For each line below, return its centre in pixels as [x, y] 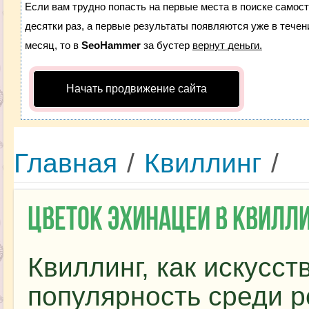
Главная [65, 163]
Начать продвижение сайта [136, 89]
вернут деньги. [227, 45]
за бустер [166, 45]
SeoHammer [111, 45]
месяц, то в [53, 45]
